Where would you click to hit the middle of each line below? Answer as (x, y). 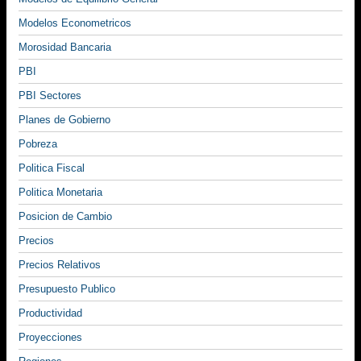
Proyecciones (50, 338)
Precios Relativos (60, 265)
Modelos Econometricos (75, 23)
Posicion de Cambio (65, 217)
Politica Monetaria (60, 193)
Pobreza (38, 144)
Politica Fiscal (52, 168)
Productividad (50, 313)
